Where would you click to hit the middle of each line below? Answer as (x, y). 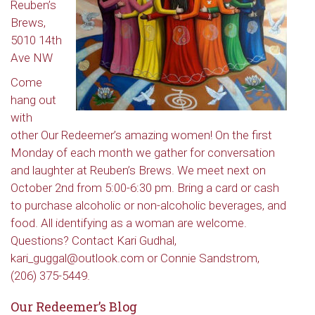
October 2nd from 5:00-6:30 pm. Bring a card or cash (145, 188)
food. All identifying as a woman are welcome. (129, 223)
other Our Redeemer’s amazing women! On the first (141, 135)
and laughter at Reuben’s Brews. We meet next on (138, 170)
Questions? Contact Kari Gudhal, (94, 240)
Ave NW (32, 58)
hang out (33, 100)
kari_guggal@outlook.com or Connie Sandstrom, (135, 258)
